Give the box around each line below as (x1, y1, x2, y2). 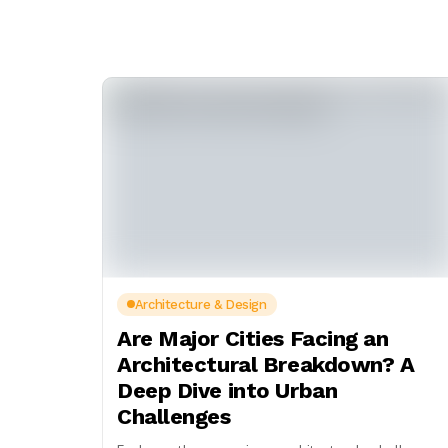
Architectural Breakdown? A (117, 351, 415, 377)
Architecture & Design (134, 296, 267, 312)
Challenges (117, 403, 231, 429)
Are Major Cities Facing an (117, 325, 389, 351)
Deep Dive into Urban (117, 377, 338, 403)
